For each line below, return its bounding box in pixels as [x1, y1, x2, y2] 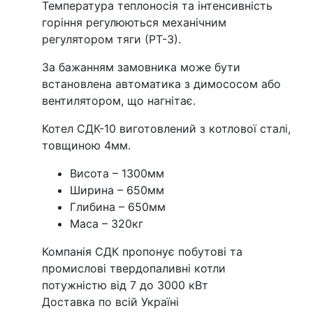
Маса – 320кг [70, 216, 143, 231]
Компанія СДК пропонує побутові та [42, 244, 242, 259]
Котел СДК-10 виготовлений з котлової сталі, [42, 121, 291, 136]
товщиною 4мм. [42, 138, 131, 152]
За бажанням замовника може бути [42, 59, 240, 74]
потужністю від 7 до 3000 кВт [42, 277, 208, 292]
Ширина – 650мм [70, 182, 164, 197]
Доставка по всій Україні [42, 294, 179, 309]
